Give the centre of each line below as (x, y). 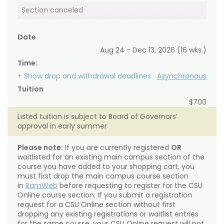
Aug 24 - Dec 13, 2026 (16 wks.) (153, 50)
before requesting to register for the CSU (130, 186)
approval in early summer (62, 126)
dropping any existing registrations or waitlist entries (108, 214)
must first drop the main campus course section (103, 176)
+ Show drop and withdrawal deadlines (84, 76)
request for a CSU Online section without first (96, 205)
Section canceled (52, 10)
